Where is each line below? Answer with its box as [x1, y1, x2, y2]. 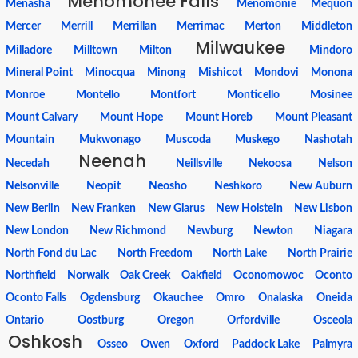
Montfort [150, 89, 196, 101]
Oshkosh [8, 330, 82, 353]
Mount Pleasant [275, 112, 352, 123]
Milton [138, 45, 172, 56]
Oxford [183, 339, 219, 350]
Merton [245, 21, 281, 32]
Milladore [6, 45, 52, 56]
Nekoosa [248, 158, 292, 169]
